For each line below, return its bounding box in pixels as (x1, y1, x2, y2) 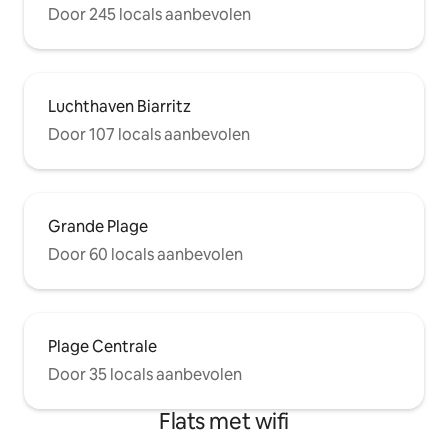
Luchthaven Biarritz (48, 95, 191, 117)
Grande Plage (48, 215, 148, 237)
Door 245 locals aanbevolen (48, 3, 251, 25)
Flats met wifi (159, 406, 289, 436)
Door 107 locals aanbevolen (48, 123, 250, 145)
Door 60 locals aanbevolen (48, 243, 243, 265)
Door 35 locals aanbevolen (48, 363, 242, 385)
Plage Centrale (48, 335, 157, 357)
